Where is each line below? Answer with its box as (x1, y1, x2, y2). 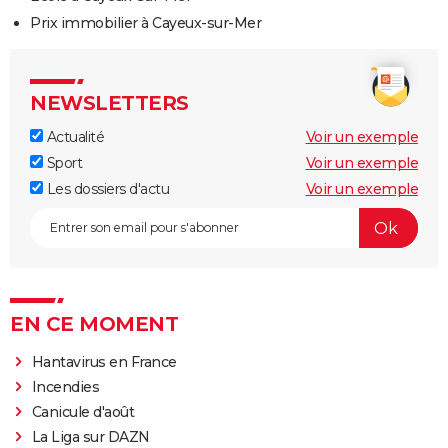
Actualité (43, 128, 104, 147)
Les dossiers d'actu (43, 180, 169, 199)
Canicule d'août (31, 403, 135, 422)
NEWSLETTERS (30, 91, 189, 116)
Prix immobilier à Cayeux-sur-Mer (30, 14, 261, 33)
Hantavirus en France (31, 353, 177, 372)
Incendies (31, 378, 100, 397)
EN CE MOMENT (10, 312, 178, 337)
